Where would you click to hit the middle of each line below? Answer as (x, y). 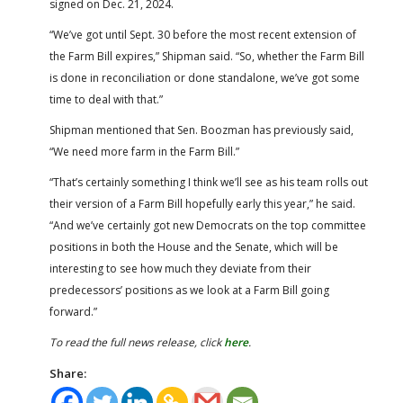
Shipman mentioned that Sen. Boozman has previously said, (201, 130)
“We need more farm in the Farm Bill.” (144, 151)
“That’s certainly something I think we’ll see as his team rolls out (209, 182)
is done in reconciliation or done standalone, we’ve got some (205, 77)
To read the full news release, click (137, 342)
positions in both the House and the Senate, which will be (194, 246)
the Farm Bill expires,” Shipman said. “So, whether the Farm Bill (207, 56)
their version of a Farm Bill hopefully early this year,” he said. (202, 203)
